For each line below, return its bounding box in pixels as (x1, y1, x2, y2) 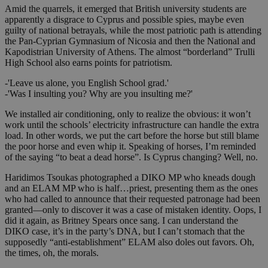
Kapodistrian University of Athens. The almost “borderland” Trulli (5, 47, 255, 57)
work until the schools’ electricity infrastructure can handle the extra (5, 120, 259, 130)
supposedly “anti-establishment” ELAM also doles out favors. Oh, (5, 237, 254, 248)
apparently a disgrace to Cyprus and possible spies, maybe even (5, 14, 244, 25)
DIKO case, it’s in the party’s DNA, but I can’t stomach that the (5, 226, 245, 237)
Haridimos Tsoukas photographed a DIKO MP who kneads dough (5, 172, 255, 183)
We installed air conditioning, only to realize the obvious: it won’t (5, 109, 251, 120)
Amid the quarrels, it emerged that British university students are (5, 4, 246, 14)
